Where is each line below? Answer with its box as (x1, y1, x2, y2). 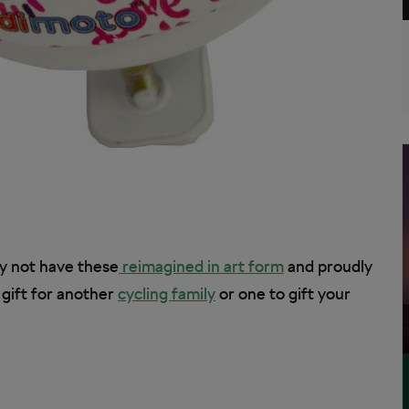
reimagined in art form (119, 256, 284, 276)
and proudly (284, 256, 372, 276)
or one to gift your (215, 283, 351, 303)
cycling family (118, 283, 215, 303)
